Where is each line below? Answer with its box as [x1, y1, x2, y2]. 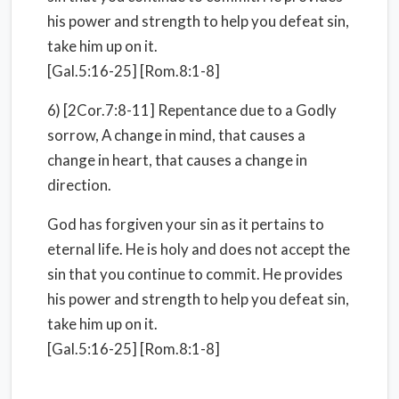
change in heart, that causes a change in [47, 151, 307, 169]
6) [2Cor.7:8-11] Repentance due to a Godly [47, 101, 337, 119]
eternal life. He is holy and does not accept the [47, 240, 350, 258]
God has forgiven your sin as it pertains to [47, 215, 324, 233]
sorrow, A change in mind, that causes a [47, 126, 305, 144]
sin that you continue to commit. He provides [47, 265, 343, 283]
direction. [47, 175, 111, 194]
